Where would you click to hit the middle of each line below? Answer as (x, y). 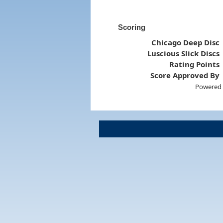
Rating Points (195, 64)
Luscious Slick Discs (184, 53)
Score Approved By (185, 75)
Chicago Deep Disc (186, 42)
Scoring (131, 27)
